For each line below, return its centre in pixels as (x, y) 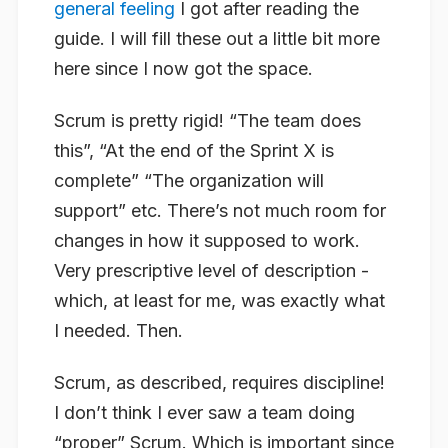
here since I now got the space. (183, 69)
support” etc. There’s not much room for (220, 210)
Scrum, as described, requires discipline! (219, 382)
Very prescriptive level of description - (211, 270)
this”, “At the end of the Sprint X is (194, 150)
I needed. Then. (118, 330)
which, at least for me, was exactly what (219, 300)
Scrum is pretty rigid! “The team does (207, 120)
